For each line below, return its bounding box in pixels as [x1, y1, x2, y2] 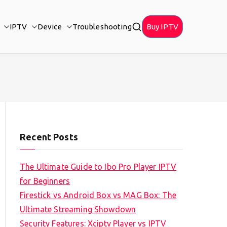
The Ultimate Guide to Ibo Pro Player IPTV [20, 162, 177, 172]
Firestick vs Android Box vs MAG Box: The [20, 191, 177, 200]
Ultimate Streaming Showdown [20, 205, 136, 214]
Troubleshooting [72, 22, 132, 31]
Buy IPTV [146, 22, 178, 31]
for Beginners [20, 176, 70, 186]
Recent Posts [20, 132, 78, 142]
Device [37, 22, 62, 31]
